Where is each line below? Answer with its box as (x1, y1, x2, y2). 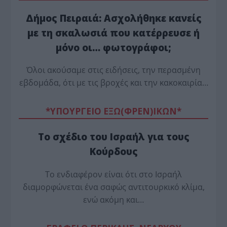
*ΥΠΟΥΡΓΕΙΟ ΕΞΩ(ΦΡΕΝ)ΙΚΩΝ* (46, 105, 181, 118)
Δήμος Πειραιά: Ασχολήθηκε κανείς (25, 11, 202, 24)
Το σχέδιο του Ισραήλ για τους (37, 130, 190, 143)
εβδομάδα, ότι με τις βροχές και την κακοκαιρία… (19, 77, 208, 89)
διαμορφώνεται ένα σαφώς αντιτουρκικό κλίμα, (22, 181, 205, 193)
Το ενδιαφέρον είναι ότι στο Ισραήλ (45, 169, 182, 180)
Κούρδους (89, 145, 138, 158)
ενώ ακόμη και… (83, 194, 144, 206)
